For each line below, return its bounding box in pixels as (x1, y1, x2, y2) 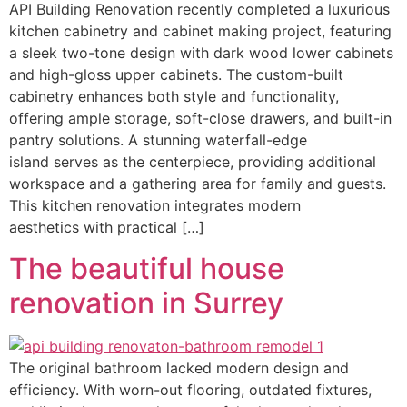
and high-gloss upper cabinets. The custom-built (9, 65, 343, 84)
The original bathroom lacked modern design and (9, 358, 349, 377)
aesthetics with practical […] (9, 218, 204, 237)
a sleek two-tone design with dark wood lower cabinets (9, 44, 393, 63)
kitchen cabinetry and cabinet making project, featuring (9, 22, 392, 41)
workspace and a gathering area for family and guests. (9, 174, 386, 194)
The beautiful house (9, 250, 284, 286)
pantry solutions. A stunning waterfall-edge (9, 131, 307, 150)
